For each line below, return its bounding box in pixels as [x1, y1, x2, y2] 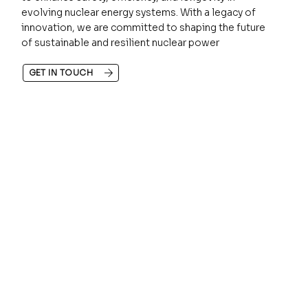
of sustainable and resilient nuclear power [21, 36, 219, 49]
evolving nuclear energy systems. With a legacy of [21, 5, 256, 19]
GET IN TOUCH [28, 67, 93, 78]
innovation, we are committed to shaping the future [21, 21, 265, 34]
